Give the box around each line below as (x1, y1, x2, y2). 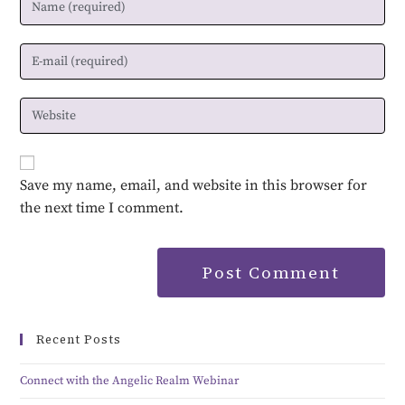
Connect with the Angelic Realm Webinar (20, 373, 240, 389)
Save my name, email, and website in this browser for (20, 176, 368, 195)
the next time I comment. (20, 199, 184, 218)
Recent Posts (36, 332, 122, 348)
